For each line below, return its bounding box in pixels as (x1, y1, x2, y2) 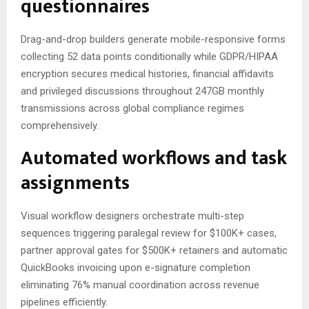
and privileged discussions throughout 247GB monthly (21, 84, 264, 97)
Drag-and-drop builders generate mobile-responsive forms (21, 32, 286, 46)
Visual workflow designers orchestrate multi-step (21, 209, 244, 222)
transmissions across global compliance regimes (21, 101, 244, 114)
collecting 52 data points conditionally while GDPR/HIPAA (21, 50, 278, 63)
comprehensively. (21, 119, 99, 132)
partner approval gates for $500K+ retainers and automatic (21, 243, 288, 257)
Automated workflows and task (21, 141, 287, 175)
